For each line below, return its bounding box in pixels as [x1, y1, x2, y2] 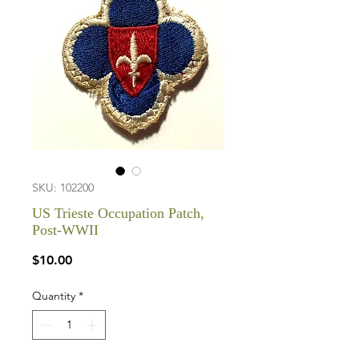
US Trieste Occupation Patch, [32, 205, 204, 221]
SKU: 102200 [32, 180, 94, 195]
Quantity [32, 288, 75, 303]
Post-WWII [32, 222, 99, 238]
